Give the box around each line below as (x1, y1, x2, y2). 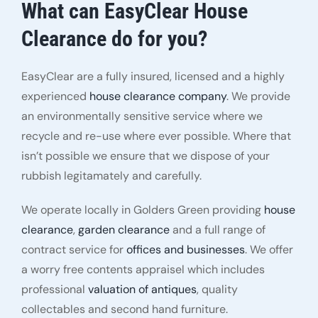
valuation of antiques (87, 282, 197, 297)
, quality (196, 282, 238, 297)
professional (21, 282, 88, 297)
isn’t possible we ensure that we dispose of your (21, 148, 270, 164)
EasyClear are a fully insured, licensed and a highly (21, 69, 285, 84)
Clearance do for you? (21, 26, 207, 52)
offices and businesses (126, 242, 245, 258)
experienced (21, 89, 89, 104)
